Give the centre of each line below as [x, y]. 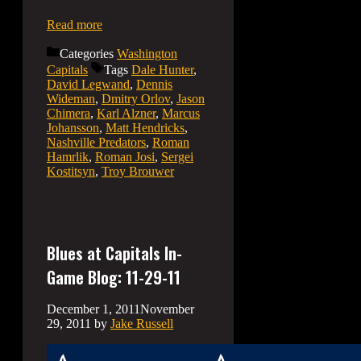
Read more [75, 25]
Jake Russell [142, 324]
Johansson [73, 128]
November [167, 309]
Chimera [68, 114]
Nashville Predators [96, 143]
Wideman [71, 99]
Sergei [177, 157]
